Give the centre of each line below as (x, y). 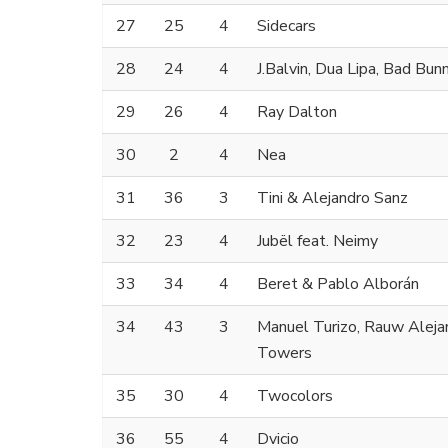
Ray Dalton (297, 112)
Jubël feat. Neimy (317, 241)
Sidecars (286, 26)
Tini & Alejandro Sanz (332, 198)
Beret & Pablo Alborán (338, 284)
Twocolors (295, 396)
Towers (284, 353)
